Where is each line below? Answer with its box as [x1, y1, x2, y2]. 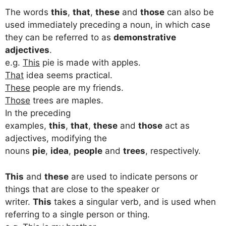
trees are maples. [30, 95, 103, 106]
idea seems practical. [24, 70, 112, 81]
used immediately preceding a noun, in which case [5, 20, 210, 30]
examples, [5, 121, 49, 131]
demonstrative [114, 32, 176, 43]
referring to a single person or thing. [5, 209, 150, 219]
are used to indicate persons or [69, 171, 198, 182]
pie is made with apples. [40, 58, 141, 68]
